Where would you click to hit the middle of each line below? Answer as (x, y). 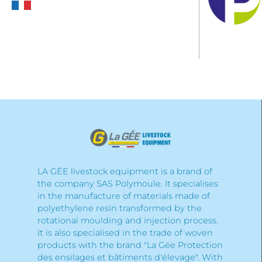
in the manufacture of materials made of (123, 196)
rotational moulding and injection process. (127, 220)
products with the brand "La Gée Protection (130, 245)
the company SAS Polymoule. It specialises (127, 184)
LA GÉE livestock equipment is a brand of (125, 171)
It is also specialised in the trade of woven (125, 233)
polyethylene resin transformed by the (119, 208)
